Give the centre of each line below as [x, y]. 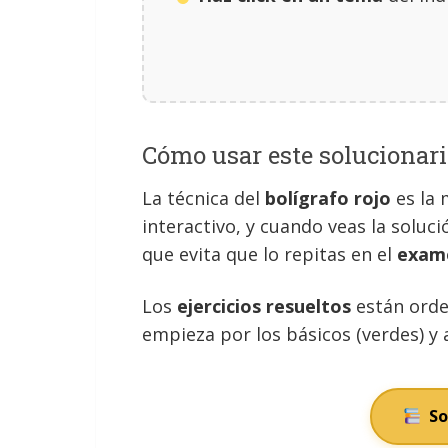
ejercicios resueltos [264, 306]
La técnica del [203, 198]
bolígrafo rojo [328, 198]
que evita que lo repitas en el [269, 254]
